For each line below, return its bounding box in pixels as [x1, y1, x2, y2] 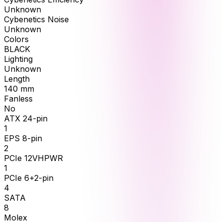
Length [4, 74, 30, 84]
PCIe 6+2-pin [4, 173, 54, 183]
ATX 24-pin [4, 113, 48, 124]
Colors [4, 34, 29, 45]
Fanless [4, 94, 33, 104]
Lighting [4, 54, 33, 64]
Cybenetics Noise [4, 14, 69, 25]
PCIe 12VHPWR [4, 153, 63, 164]
